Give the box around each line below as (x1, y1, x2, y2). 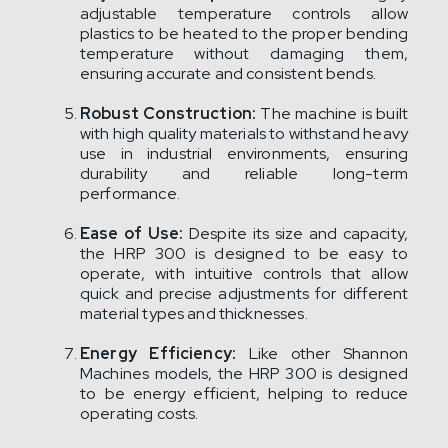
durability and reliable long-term (80, 162, 408, 184)
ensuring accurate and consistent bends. (80, 62, 376, 84)
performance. (80, 182, 180, 204)
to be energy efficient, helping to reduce (80, 382, 408, 404)
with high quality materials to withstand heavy (80, 122, 408, 144)
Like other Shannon (248, 342, 408, 364)
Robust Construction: (80, 102, 257, 124)
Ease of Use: (80, 222, 184, 244)
